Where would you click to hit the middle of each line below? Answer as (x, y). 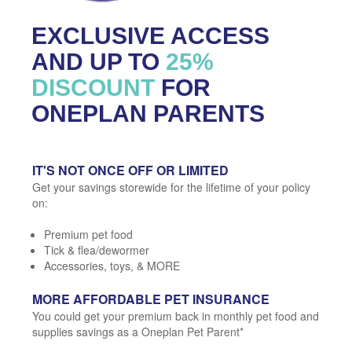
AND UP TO (95, 61)
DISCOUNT (93, 87)
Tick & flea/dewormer (97, 249)
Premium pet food (88, 234)
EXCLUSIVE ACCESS (150, 35)
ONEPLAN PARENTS (148, 113)
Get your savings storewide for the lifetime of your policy (171, 187)
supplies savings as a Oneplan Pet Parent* (138, 331)
